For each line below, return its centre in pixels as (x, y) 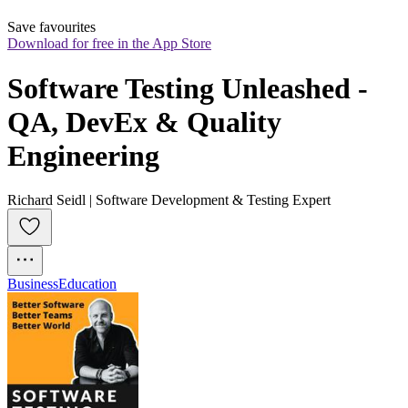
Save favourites (51, 27)
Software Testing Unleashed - (188, 88)
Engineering (83, 155)
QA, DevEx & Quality (144, 122)
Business (33, 284)
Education (87, 284)
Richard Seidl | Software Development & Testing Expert (169, 200)
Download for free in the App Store (109, 44)
